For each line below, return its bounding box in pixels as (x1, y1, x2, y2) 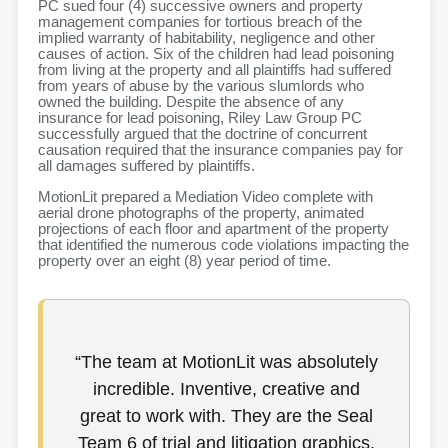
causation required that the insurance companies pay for (38, 142, 403, 159)
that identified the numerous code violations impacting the (38, 236, 409, 253)
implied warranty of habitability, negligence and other (38, 30, 375, 47)
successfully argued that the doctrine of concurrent (38, 126, 367, 143)
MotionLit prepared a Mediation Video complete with (38, 188, 373, 205)
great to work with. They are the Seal (79, 405, 373, 427)
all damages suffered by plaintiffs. (38, 158, 255, 175)
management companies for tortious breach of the (38, 14, 362, 31)
